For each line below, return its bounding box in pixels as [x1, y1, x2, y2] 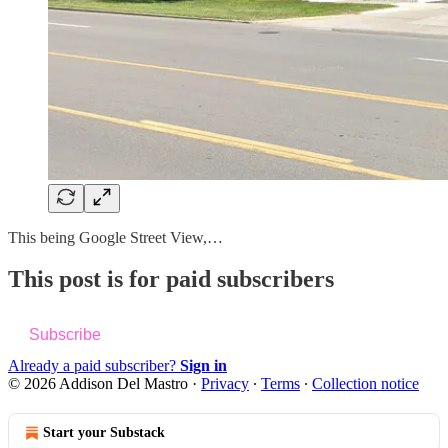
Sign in [180, 357, 227, 375]
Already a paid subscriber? [8, 357, 180, 375]
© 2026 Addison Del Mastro [8, 375, 188, 393]
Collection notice [312, 375, 419, 393]
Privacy [201, 375, 249, 393]
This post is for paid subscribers [8, 266, 334, 293]
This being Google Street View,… [8, 228, 223, 246]
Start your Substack [43, 425, 165, 441]
